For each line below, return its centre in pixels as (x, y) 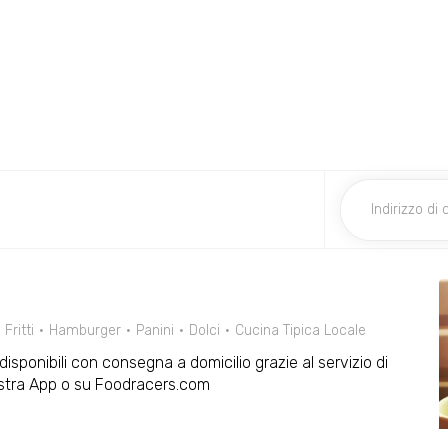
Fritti (19, 330)
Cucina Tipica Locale (300, 330)
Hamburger (85, 330)
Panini (155, 330)
